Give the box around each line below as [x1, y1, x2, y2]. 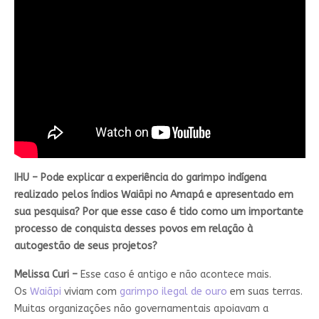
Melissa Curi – [14, 268, 80, 281]
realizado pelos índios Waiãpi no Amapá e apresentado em [14, 188, 293, 201]
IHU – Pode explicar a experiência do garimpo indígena [14, 171, 266, 184]
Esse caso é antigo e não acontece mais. [80, 268, 271, 281]
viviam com [61, 285, 120, 298]
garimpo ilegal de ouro [119, 285, 227, 298]
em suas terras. [226, 285, 303, 298]
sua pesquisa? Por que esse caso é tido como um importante [14, 205, 303, 218]
